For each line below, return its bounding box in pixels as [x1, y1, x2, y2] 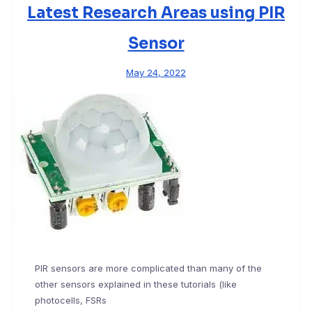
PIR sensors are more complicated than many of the [35, 263, 262, 274]
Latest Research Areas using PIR [27, 3, 285, 23]
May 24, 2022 [126, 67, 186, 79]
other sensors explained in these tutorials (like [35, 279, 237, 290]
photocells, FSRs [35, 295, 107, 306]
